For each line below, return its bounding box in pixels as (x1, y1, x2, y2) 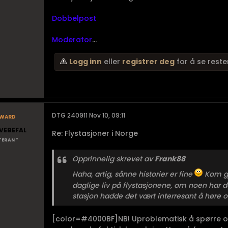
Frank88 (155, 154, 185, 164)
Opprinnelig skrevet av (72, 154, 155, 164)
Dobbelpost (52, 13, 96, 23)
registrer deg (122, 56, 175, 67)
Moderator (52, 35, 92, 45)
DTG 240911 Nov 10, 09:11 (52, 111, 125, 120)
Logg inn (69, 56, 102, 67)
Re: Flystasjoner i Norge (52, 128, 138, 138)
